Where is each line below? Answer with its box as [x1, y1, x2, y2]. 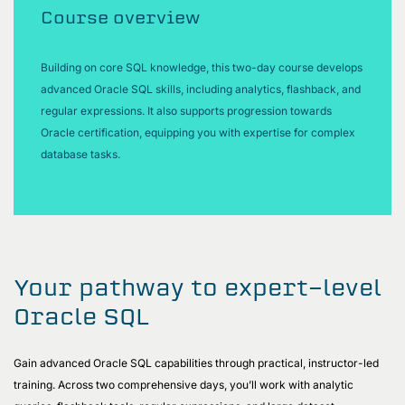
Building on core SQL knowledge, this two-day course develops [41, 60, 363, 74]
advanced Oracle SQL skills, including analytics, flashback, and [41, 81, 361, 96]
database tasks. [41, 146, 123, 161]
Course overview [41, 5, 200, 28]
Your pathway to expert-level [14, 272, 381, 302]
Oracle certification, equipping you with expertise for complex [41, 125, 355, 139]
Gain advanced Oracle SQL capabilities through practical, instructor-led [14, 355, 379, 370]
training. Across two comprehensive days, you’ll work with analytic [14, 377, 353, 391]
